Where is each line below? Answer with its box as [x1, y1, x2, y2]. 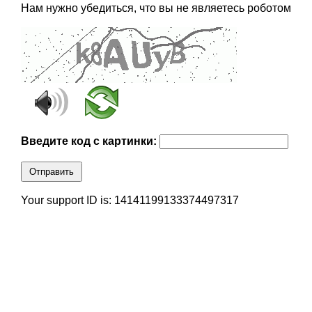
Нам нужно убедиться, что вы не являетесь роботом [20, 2, 291, 15]
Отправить [29, 166, 74, 178]
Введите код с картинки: [20, 135, 159, 148]
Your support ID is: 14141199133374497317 [20, 194, 239, 207]
